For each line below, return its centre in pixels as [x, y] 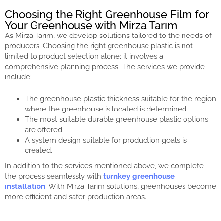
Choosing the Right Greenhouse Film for [107, 15]
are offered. [44, 129]
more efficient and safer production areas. [75, 197]
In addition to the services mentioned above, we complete [104, 166]
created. [38, 150]
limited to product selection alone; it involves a [84, 56]
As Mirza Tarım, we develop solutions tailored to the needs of [108, 36]
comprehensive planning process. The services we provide [105, 67]
